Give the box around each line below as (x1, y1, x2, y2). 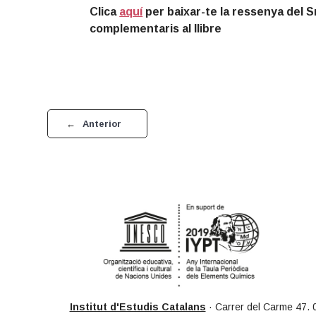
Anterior (83, 118, 122, 129)
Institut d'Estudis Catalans (69, 301, 206, 313)
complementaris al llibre (90, 22, 222, 35)
